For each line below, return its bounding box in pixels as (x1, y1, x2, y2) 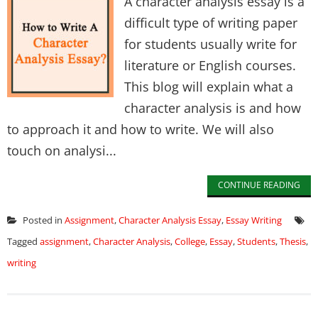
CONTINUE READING (218, 179, 300, 191)
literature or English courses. (124, 57, 296, 74)
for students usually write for (124, 35, 297, 53)
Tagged (7, 235, 40, 248)
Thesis (280, 235, 306, 248)
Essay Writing (226, 214, 282, 226)
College (175, 235, 205, 248)
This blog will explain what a (124, 78, 293, 95)
